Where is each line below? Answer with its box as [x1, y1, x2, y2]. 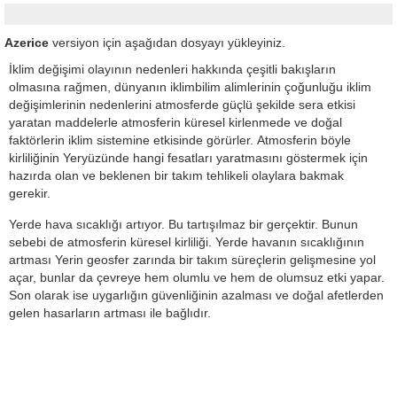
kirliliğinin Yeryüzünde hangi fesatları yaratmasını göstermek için [9, 151, 368, 165]
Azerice [4, 35, 49, 50]
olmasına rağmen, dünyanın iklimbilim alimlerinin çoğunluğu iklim [9, 80, 371, 94]
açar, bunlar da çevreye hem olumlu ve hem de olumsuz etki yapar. [9, 270, 385, 284]
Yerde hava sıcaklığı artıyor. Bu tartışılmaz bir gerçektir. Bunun [9, 217, 358, 231]
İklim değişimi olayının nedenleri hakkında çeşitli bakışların [9, 62, 336, 76]
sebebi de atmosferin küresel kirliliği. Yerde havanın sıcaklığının [9, 235, 364, 249]
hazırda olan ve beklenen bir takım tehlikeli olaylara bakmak [9, 168, 344, 183]
